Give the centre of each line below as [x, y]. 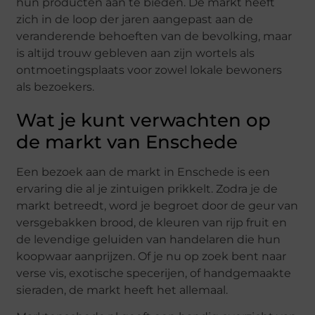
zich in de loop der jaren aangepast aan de [135, 19]
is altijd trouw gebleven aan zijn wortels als [136, 53]
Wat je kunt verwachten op [144, 120]
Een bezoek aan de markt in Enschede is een [143, 172]
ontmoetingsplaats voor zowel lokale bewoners [149, 70]
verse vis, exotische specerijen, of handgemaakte [154, 273]
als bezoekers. [56, 86]
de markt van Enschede [127, 142]
